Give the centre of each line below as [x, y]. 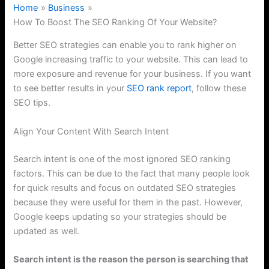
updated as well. [47, 231]
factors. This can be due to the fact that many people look [132, 173]
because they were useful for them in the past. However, [128, 202]
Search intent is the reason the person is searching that [131, 259]
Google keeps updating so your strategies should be [120, 216]
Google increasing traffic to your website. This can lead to [131, 60]
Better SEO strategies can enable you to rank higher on [125, 45]
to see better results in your [70, 89]
